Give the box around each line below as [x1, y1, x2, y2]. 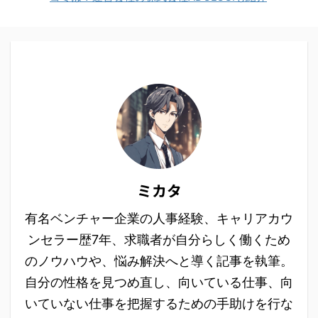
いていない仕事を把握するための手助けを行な [25, 296, 293, 312]
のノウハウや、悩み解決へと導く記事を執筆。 [25, 253, 293, 269]
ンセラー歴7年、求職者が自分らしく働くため [28, 232, 290, 248]
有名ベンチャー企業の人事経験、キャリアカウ [25, 211, 293, 226]
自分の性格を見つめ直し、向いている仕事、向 [25, 275, 293, 290]
